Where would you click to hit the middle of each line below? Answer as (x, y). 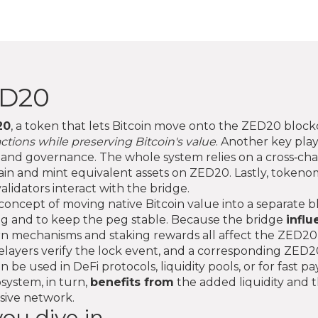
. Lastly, (250, 173)
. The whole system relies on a (180, 157)
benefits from (132, 282)
